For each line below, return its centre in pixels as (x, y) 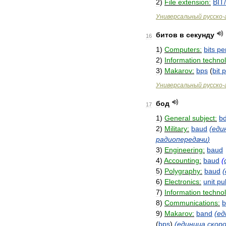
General (177, 118)
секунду (200, 35)
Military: (177, 129)
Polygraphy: (183, 171)
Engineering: (185, 150)
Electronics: (183, 182)
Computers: (183, 49)
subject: (205, 118)
